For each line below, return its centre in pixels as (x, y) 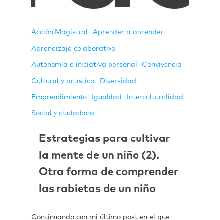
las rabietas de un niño (97, 189)
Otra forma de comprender (109, 172)
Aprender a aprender (128, 32)
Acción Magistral (60, 32)
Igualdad (107, 97)
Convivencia (162, 65)
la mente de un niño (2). (99, 155)
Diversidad (118, 81)
